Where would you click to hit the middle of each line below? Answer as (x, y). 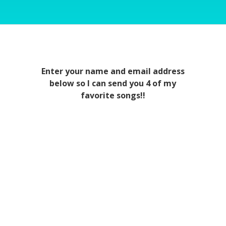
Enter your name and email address (113, 71)
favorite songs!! (113, 95)
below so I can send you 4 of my (113, 83)
